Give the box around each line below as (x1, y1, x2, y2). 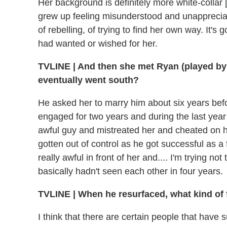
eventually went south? (38, 75, 139, 85)
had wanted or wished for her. (38, 39, 158, 49)
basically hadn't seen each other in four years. (38, 166, 223, 176)
